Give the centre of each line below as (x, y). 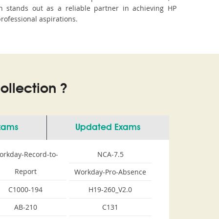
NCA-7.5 (110, 154)
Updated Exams (108, 128)
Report (25, 171)
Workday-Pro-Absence (110, 172)
